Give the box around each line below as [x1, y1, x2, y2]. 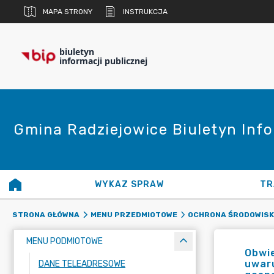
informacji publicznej [59, 55, 147, 67]
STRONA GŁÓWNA [12, 210, 80, 219]
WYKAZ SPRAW [95, 179, 165, 190]
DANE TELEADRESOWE [39, 259, 125, 269]
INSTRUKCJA [123, 7, 168, 16]
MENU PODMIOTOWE [26, 236, 103, 246]
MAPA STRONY [43, 7, 92, 16]
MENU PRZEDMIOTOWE [90, 210, 177, 219]
